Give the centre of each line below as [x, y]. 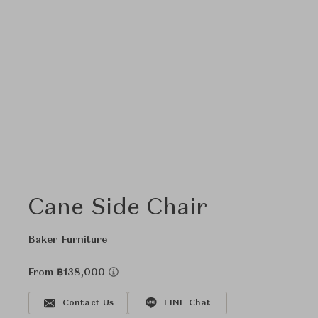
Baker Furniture [68, 240]
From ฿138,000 [68, 273]
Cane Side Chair [118, 209]
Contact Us [88, 303]
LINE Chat [187, 303]
